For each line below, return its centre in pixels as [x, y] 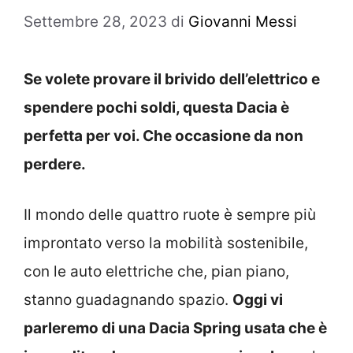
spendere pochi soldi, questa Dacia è [156, 107]
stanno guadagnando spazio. [128, 300]
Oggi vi [258, 300]
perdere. [55, 164]
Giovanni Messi [243, 21]
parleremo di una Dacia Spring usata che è [175, 329]
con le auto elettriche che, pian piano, [156, 272]
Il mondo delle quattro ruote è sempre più [170, 215]
